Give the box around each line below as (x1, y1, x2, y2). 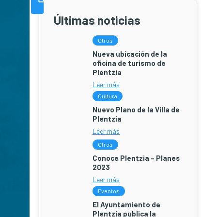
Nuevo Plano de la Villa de (93, 105, 180, 114)
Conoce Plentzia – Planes (93, 154, 180, 162)
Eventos (98, 187, 120, 194)
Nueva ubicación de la (93, 49, 167, 58)
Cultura (98, 93, 117, 99)
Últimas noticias (54, 13, 140, 27)
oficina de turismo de (93, 59, 166, 67)
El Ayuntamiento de (93, 200, 160, 209)
